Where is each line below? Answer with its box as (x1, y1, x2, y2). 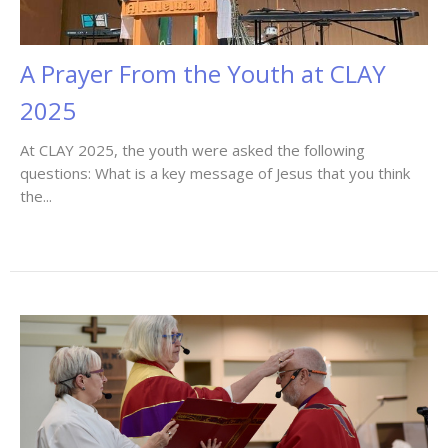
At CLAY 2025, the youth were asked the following (20, 139, 365, 160)
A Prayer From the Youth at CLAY (20, 56, 386, 90)
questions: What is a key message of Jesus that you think (20, 162, 410, 183)
